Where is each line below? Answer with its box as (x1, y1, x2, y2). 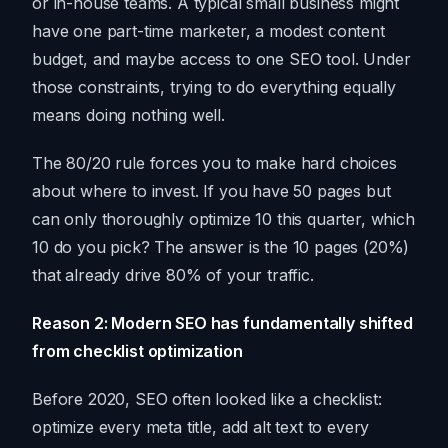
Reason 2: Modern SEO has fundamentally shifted (32, 313, 413, 334)
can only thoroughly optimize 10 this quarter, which (32, 209, 415, 230)
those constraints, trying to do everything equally (32, 77, 396, 98)
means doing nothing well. (32, 105, 225, 126)
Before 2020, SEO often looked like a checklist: (32, 389, 382, 410)
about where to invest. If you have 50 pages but (32, 181, 391, 202)
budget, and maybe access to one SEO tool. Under (32, 49, 411, 70)
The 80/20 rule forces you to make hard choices (32, 153, 397, 174)
